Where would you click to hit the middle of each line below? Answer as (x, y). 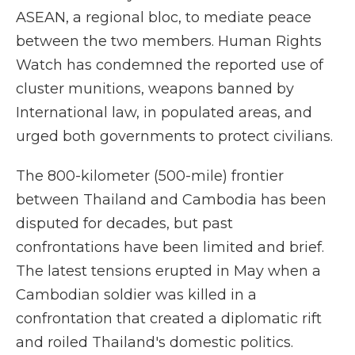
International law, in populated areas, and (164, 113)
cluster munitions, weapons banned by (155, 89)
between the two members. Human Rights (169, 41)
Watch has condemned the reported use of (170, 65)
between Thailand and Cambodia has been (171, 200)
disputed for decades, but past (124, 223)
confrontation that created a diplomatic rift (169, 319)
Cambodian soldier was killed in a (136, 295)
